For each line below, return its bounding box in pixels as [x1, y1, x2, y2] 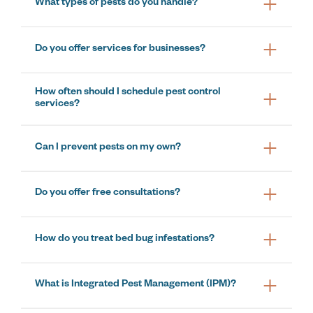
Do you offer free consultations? [35, 188, 180, 200]
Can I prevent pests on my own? [35, 142, 181, 154]
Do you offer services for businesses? [35, 43, 205, 55]
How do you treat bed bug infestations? [35, 233, 214, 245]
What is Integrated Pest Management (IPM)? [35, 279, 236, 291]
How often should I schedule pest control [35, 87, 221, 99]
